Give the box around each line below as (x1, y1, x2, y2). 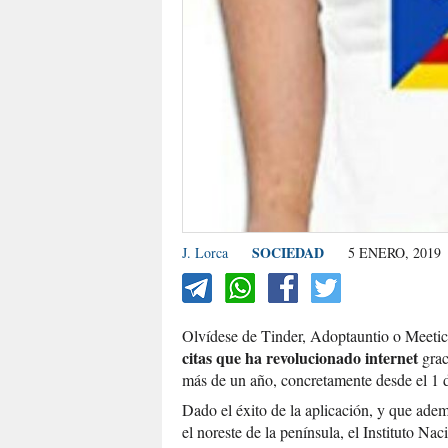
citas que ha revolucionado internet (182, 346, 422, 370)
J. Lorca (182, 243, 228, 263)
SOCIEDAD (252, 242, 324, 264)
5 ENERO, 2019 (344, 243, 441, 263)
